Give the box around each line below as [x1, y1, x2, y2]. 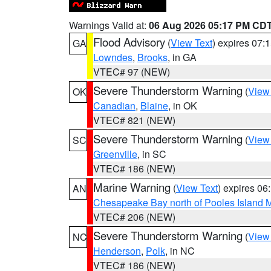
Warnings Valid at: [69, 18, 149, 32]
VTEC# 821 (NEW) [93, 113, 175, 127]
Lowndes [93, 50, 132, 64]
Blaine [140, 99, 168, 113]
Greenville [93, 147, 137, 161]
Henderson [93, 244, 141, 258]
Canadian [93, 99, 135, 113]
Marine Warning [93, 179, 171, 195]
